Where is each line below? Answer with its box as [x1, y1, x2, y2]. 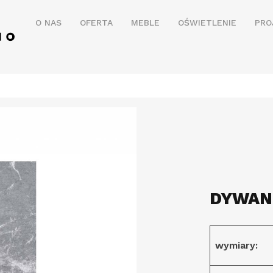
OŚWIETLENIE [178, 18, 236, 27]
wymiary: [215, 239, 258, 251]
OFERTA [80, 18, 113, 27]
